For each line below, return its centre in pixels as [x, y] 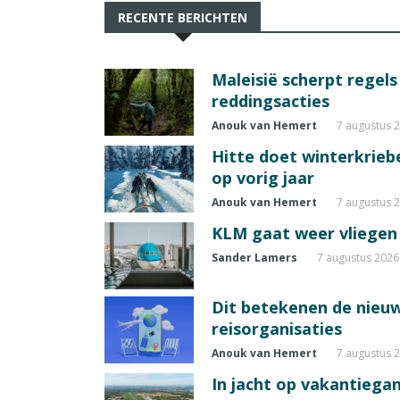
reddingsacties [271, 100]
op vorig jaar [263, 177]
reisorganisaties [277, 328]
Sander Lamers [254, 257]
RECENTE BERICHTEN [183, 17]
